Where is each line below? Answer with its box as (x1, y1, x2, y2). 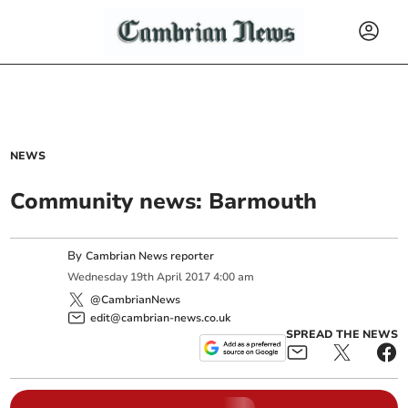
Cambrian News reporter (86, 249, 215, 263)
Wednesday (67, 270, 128, 285)
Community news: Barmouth (10, 187, 318, 216)
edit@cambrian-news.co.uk (90, 310, 231, 325)
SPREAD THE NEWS (285, 326, 398, 342)
